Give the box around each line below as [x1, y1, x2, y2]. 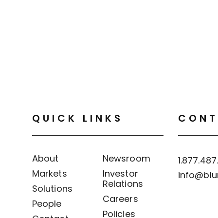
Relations [103, 178, 143, 190]
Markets [32, 167, 67, 180]
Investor [103, 167, 138, 180]
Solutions [32, 182, 73, 195]
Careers [103, 193, 138, 205]
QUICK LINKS [32, 111, 123, 125]
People [32, 198, 62, 210]
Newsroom [103, 152, 150, 164]
